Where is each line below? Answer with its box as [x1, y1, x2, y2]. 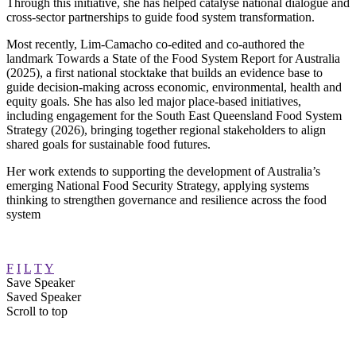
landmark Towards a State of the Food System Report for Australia [6, 51, 340, 65]
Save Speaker [6, 275, 75, 289]
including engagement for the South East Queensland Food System [6, 108, 342, 122]
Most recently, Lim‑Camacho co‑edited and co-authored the [6, 37, 304, 51]
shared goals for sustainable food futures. [6, 137, 211, 151]
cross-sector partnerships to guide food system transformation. [6, 10, 315, 24]
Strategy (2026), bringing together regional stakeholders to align [6, 122, 326, 137]
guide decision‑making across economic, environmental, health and [6, 79, 342, 94]
